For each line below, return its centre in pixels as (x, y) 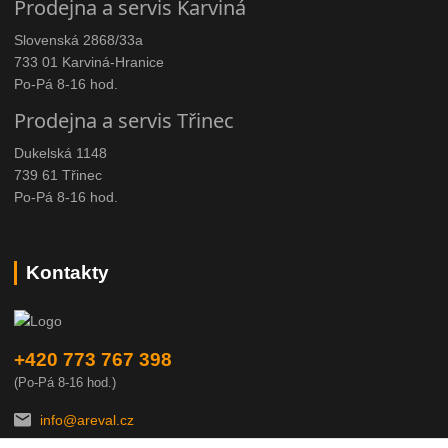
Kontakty (68, 272)
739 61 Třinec (58, 175)
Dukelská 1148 (61, 153)
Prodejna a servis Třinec (124, 121)
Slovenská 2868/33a (79, 40)
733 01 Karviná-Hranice (89, 62)
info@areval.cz (87, 420)
